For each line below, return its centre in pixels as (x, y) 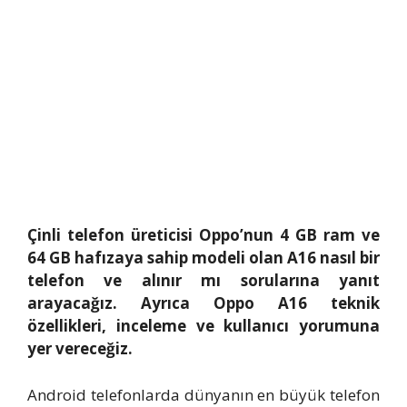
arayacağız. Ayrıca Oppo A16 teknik (203, 303)
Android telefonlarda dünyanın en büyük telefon (203, 394)
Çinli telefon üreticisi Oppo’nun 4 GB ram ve (203, 235)
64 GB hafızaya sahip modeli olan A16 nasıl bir (203, 258)
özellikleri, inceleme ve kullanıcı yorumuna (203, 326)
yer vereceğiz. (80, 349)
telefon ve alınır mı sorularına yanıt (203, 281)
